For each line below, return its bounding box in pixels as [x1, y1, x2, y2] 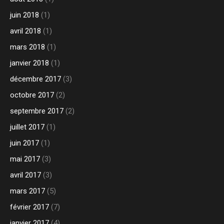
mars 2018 [10, 42, 45, 52]
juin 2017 [10, 138, 39, 148]
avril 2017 [10, 170, 41, 180]
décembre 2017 [10, 74, 61, 84]
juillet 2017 [10, 122, 44, 132]
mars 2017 [10, 186, 45, 196]
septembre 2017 [10, 106, 63, 116]
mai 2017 [10, 154, 40, 164]
